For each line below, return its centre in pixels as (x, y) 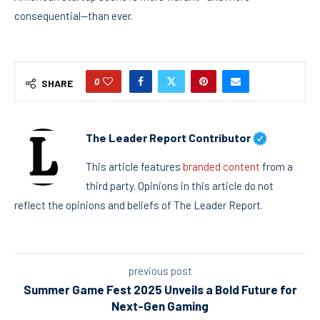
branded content (221, 167)
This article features (134, 167)
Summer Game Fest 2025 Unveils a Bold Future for (160, 290)
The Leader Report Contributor (168, 138)
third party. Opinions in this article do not (180, 186)
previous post (160, 271)
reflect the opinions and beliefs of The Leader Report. (139, 205)
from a (276, 167)
